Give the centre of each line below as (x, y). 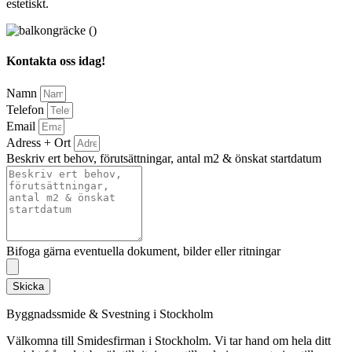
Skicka (28, 286)
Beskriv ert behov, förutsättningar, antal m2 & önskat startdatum (164, 158)
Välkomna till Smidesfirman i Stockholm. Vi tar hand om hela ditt (169, 340)
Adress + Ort (40, 142)
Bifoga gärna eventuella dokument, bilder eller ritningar (143, 251)
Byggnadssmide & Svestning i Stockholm (110, 313)
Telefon (27, 109)
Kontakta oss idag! (56, 61)
